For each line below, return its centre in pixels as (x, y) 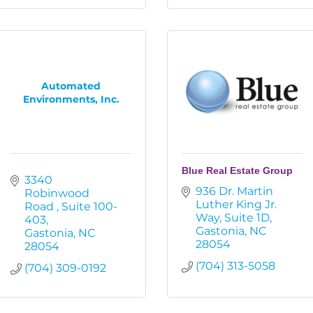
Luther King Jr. (236, 204)
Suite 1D (247, 218)
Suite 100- (89, 206)
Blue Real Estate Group (237, 170)
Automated (71, 86)
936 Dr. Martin (234, 191)
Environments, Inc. (71, 99)
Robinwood (57, 193)
